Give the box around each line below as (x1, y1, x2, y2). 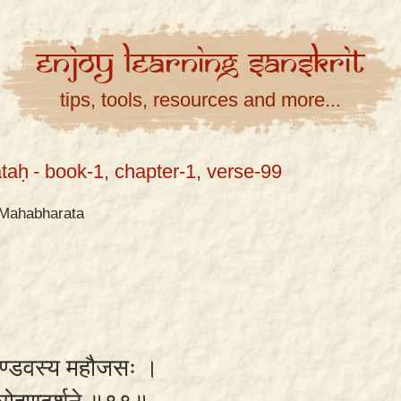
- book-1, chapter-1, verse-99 (33, 160, 282, 183)
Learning (124, 43, 248, 84)
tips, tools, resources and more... (60, 89, 341, 111)
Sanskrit (248, 43, 365, 84)
